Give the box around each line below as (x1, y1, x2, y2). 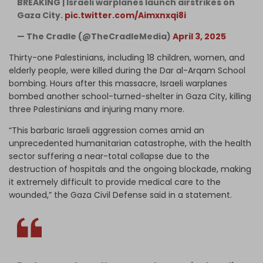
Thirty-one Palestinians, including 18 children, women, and (9, 51, 245, 63)
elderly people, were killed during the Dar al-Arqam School (9, 64, 245, 76)
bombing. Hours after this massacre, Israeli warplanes (9, 77, 227, 89)
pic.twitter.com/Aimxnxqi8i (65, 9, 186, 21)
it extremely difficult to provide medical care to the (9, 176, 221, 188)
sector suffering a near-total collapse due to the (9, 150, 210, 162)
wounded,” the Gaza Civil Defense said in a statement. (9, 188, 232, 201)
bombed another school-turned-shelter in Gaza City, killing (9, 90, 251, 102)
